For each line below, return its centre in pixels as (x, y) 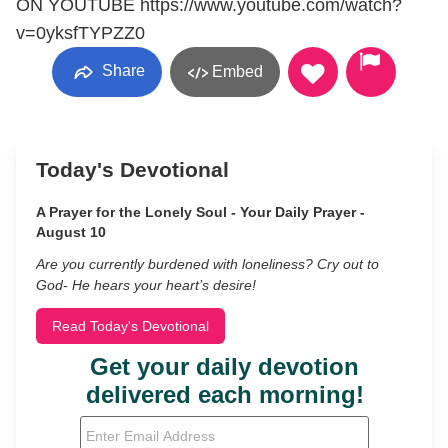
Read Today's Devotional (130, 326)
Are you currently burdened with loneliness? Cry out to (207, 264)
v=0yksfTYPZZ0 (80, 33)
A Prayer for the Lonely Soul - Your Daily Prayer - (200, 212)
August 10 (71, 232)
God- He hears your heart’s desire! (146, 285)
